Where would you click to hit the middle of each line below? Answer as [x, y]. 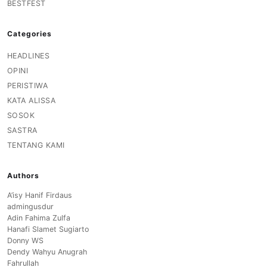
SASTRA [22, 130]
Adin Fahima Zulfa [39, 218]
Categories [30, 33]
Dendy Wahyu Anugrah [47, 252]
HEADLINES [29, 55]
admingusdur [30, 206]
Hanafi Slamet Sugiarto [48, 229]
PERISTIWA [28, 85]
